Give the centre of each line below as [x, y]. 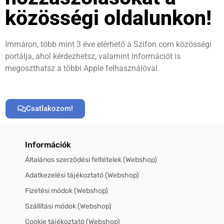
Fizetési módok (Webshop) [66, 190]
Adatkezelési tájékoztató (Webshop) [82, 175]
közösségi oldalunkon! [108, 18]
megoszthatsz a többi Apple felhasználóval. [82, 68]
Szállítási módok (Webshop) [68, 206]
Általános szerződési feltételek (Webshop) [91, 159]
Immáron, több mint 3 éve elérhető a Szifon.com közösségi [108, 44]
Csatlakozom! [49, 108]
